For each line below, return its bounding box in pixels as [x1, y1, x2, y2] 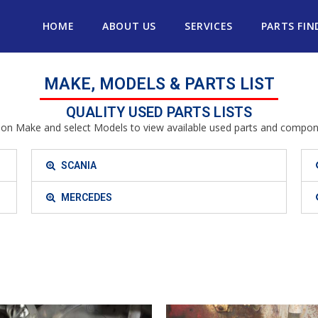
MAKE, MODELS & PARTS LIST [43, 75, 275, 94]
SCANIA [60, 160, 97, 171]
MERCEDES [60, 192, 112, 203]
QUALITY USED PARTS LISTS [66, 104, 252, 121]
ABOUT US [102, 19, 156, 33]
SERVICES [184, 19, 233, 33]
